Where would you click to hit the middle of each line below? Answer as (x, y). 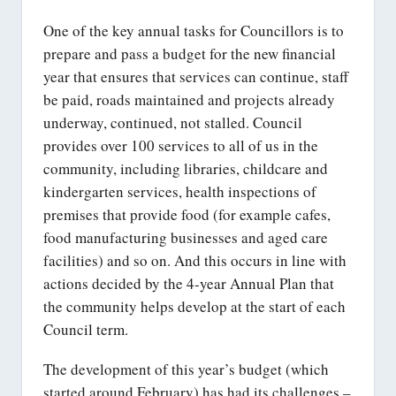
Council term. (86, 330)
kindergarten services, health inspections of (180, 192)
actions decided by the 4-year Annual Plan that (189, 284)
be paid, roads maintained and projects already (189, 100)
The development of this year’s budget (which (186, 369)
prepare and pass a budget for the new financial (190, 54)
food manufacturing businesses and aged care (186, 238)
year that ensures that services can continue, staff (196, 77)
